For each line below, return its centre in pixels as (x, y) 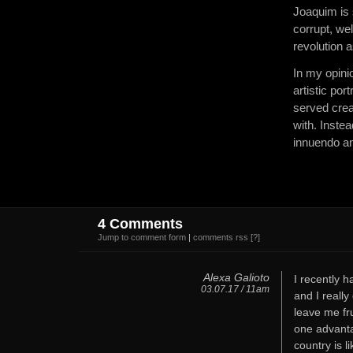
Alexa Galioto (236, 278)
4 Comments (140, 224)
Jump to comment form (142, 238)
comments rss (221, 238)
